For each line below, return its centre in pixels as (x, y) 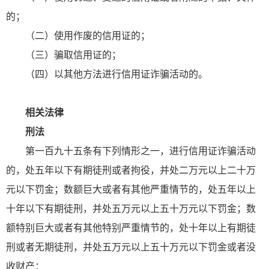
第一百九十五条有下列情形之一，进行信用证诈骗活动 (141, 151)
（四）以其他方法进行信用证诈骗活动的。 (118, 74)
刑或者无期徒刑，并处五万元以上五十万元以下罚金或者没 (131, 247)
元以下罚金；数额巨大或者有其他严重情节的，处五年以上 (131, 189)
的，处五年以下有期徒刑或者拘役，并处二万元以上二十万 (131, 170)
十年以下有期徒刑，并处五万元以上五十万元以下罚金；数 (131, 208)
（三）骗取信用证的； (73, 55)
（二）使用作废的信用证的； (88, 35)
